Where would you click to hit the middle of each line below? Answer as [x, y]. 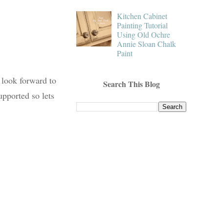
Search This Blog [131, 84]
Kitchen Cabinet [142, 16]
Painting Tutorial [142, 25]
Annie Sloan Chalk [147, 44]
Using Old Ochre [144, 34]
